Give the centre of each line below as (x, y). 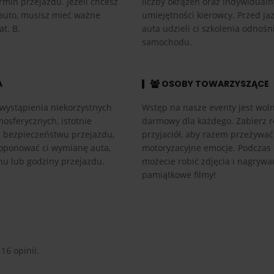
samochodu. (167, 42)
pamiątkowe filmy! (179, 174)
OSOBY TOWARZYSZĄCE (214, 83)
